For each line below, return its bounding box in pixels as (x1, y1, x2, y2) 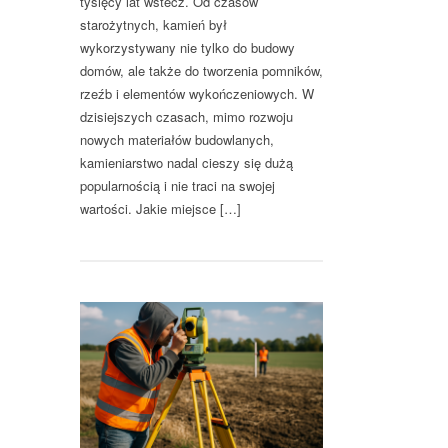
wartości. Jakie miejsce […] (80, 199, 241, 219)
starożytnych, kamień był (80, 15, 227, 35)
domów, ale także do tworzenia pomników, (80, 61, 323, 81)
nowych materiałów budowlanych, (80, 130, 274, 150)
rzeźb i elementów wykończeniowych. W (80, 84, 314, 104)
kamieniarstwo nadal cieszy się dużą (80, 153, 293, 173)
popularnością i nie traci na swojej (80, 176, 275, 196)
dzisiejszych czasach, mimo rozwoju (80, 107, 293, 127)
